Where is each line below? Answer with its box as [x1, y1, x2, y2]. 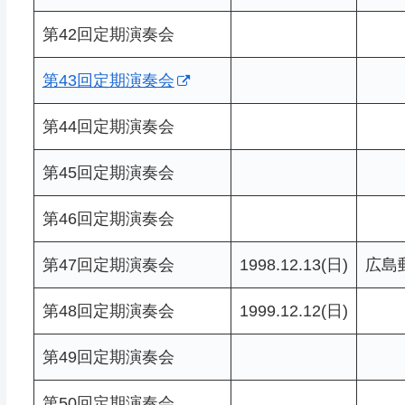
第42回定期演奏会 [42, 24, 174, 43]
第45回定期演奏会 [42, 163, 174, 182]
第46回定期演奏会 [42, 209, 174, 228]
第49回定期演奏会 [42, 347, 174, 366]
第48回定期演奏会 [42, 301, 174, 320]
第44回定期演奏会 [42, 117, 174, 136]
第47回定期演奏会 [42, 255, 174, 274]
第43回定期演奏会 [42, 71, 174, 89]
